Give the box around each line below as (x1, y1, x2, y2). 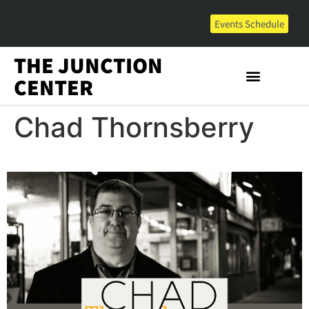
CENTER (14, 72, 93, 101)
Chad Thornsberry (14, 110, 255, 144)
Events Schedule (215, 17, 284, 30)
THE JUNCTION (14, 50, 163, 79)
